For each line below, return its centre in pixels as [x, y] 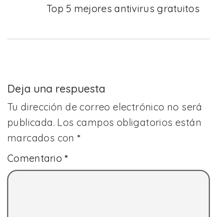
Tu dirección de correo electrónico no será [105, 107]
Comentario [36, 158]
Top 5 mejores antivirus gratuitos [123, 8]
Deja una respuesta [56, 89]
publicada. [31, 122]
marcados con [42, 138]
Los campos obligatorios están [129, 122]
